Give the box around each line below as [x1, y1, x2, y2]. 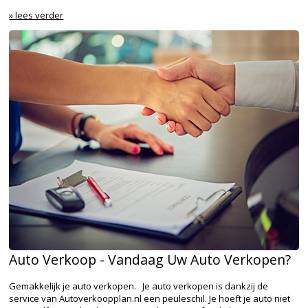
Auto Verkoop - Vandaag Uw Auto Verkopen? [9, 250, 291, 269]
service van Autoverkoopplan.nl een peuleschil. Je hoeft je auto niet [9, 292, 291, 305]
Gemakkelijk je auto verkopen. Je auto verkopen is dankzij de [9, 280, 269, 293]
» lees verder [9, 9, 64, 22]
